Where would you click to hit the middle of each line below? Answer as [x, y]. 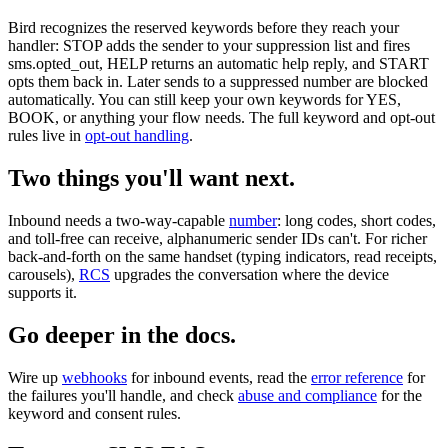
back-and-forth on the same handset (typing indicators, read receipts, [222, 256]
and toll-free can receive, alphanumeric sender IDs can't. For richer [217, 238]
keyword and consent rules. [94, 413]
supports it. [42, 292]
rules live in [46, 135]
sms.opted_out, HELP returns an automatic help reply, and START [218, 63]
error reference [357, 377]
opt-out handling [137, 135]
